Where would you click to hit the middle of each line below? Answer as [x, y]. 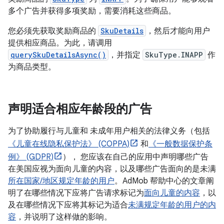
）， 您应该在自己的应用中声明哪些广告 [135, 157]
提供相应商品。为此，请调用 [60, 43]
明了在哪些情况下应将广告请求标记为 [76, 193]
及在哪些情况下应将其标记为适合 [68, 205]
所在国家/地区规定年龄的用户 [61, 181]
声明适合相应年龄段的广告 [80, 109]
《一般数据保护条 [180, 144]
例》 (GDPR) [31, 157]
